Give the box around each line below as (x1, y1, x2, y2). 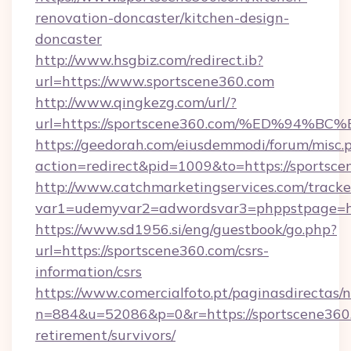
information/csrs (35, 262, 142, 280)
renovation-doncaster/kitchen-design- (35, 9, 289, 27)
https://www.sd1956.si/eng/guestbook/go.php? (35, 220, 337, 238)
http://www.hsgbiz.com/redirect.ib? (35, 51, 263, 69)
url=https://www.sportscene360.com (35, 72, 274, 90)
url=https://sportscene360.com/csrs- (35, 241, 269, 259)
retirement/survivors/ (35, 326, 175, 344)
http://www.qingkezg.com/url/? (35, 93, 237, 111)
